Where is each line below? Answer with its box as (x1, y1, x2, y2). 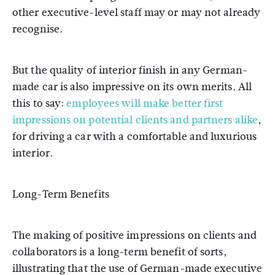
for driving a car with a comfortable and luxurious (12, 129, 257, 144)
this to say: (12, 96, 67, 111)
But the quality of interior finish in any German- (12, 63, 247, 78)
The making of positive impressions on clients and (12, 228, 257, 243)
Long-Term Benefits (12, 187, 109, 202)
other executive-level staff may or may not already (12, 5, 261, 20)
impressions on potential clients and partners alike (12, 112, 258, 128)
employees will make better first (66, 96, 223, 111)
